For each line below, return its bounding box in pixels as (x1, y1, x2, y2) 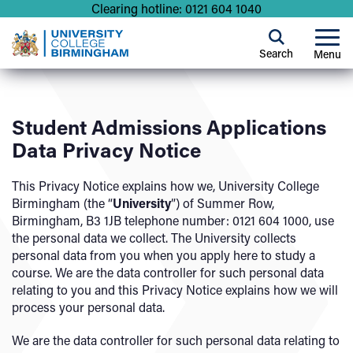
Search (259, 45, 293, 61)
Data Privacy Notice (12, 136, 201, 163)
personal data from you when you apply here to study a (12, 247, 315, 263)
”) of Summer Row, (171, 195, 274, 211)
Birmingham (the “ (12, 195, 113, 211)
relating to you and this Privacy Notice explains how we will (12, 281, 338, 298)
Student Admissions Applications (12, 113, 326, 140)
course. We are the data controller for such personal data (12, 264, 324, 281)
